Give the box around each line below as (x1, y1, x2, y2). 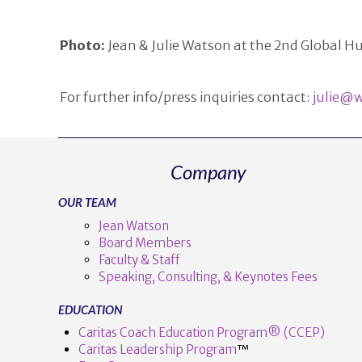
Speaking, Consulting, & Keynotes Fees (98, 268, 318, 284)
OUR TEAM (58, 195, 116, 210)
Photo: (59, 36, 105, 54)
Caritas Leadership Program (78, 342, 237, 358)
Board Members (98, 234, 192, 250)
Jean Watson (98, 217, 169, 234)
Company (170, 160, 246, 184)
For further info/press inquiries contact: (59, 89, 313, 107)
